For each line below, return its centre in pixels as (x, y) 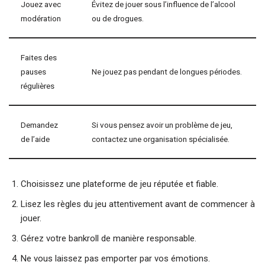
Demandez (39, 125)
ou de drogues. (118, 18)
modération (41, 18)
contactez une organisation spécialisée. (161, 139)
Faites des (39, 57)
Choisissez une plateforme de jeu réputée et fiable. (119, 184)
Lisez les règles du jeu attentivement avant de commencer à (138, 204)
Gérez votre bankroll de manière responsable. (109, 238)
